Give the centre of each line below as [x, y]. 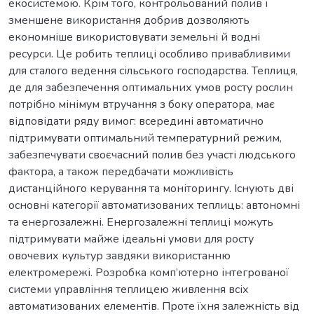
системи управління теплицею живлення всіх [129, 289]
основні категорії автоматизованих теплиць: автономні [154, 205]
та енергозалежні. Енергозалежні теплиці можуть [141, 222]
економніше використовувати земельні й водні [134, 37]
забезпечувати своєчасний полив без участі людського [152, 155]
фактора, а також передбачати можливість [121, 171]
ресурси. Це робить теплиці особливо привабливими [149, 54]
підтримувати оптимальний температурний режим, [145, 138]
